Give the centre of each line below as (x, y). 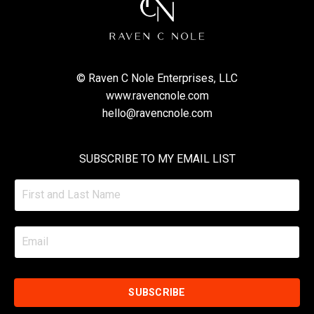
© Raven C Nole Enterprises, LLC (157, 78)
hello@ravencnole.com (157, 113)
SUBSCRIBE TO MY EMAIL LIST (157, 158)
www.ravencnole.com (157, 95)
